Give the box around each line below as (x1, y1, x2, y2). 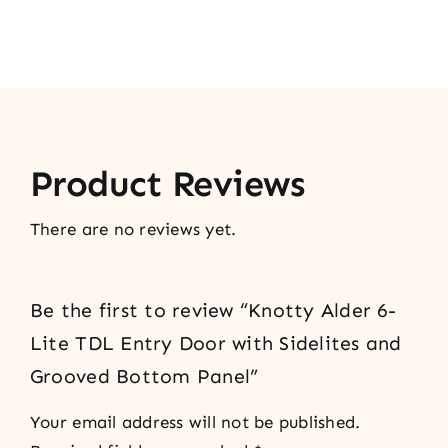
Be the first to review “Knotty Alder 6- (29, 298, 396, 322)
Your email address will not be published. (29, 412, 361, 433)
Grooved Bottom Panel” (29, 364, 259, 388)
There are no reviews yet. (29, 218, 237, 239)
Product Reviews (29, 161, 305, 205)
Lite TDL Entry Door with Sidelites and (29, 331, 402, 355)
